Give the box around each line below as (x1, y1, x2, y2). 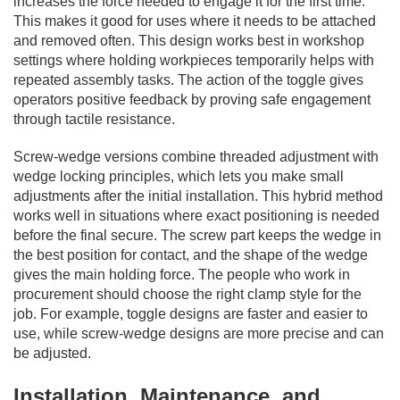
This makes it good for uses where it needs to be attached (13, 12, 376, 29)
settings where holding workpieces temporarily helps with (13, 52, 374, 68)
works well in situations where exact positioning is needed (13, 207, 379, 223)
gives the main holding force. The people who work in (13, 266, 350, 282)
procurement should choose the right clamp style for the (13, 286, 362, 302)
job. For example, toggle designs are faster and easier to (13, 305, 368, 321)
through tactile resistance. (13, 111, 175, 127)
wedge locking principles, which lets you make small (13, 168, 344, 184)
